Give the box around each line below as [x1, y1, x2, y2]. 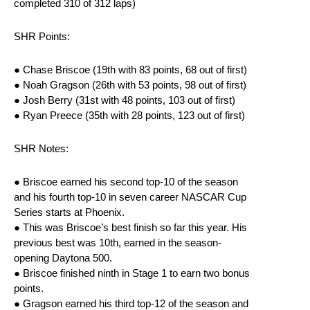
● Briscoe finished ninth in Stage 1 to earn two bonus [14, 267, 250, 280]
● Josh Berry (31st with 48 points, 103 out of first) [14, 94, 235, 107]
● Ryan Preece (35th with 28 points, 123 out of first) [14, 109, 245, 122]
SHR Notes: [14, 143, 69, 155]
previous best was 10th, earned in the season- [14, 237, 221, 249]
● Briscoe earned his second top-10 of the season [14, 176, 238, 188]
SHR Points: [14, 30, 70, 43]
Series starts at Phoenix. [14, 206, 125, 219]
